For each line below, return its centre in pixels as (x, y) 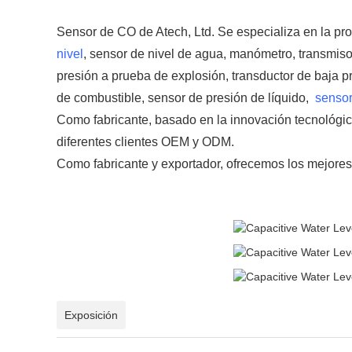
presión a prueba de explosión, (144, 76)
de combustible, (102, 98)
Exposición (91, 315)
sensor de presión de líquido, (230, 98)
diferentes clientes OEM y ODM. (148, 142)
